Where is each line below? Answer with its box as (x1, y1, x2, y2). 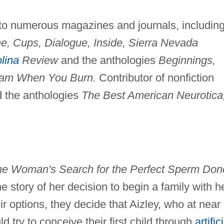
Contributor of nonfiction (95, 71, 214, 84)
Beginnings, (158, 54, 215, 67)
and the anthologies (57, 54, 158, 67)
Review (18, 54, 58, 67)
